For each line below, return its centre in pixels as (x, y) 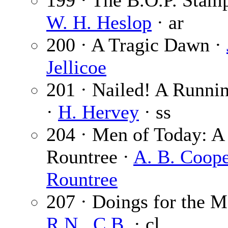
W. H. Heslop (99, 23)
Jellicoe (76, 67)
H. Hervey (98, 112)
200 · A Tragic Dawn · (136, 45)
